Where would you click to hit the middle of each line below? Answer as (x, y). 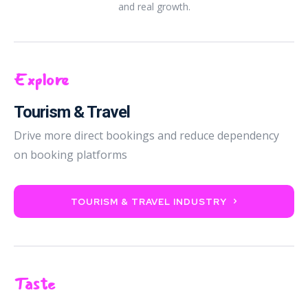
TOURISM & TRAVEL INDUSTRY (149, 201)
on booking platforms (70, 154)
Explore (42, 79)
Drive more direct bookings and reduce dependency (146, 135)
